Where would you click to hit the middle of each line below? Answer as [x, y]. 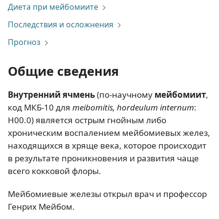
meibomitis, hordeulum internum [133, 107]
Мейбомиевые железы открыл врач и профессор [107, 194]
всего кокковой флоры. [55, 171]
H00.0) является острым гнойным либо [87, 120]
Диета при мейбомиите [53, 7]
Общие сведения [63, 71]
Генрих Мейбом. [41, 207]
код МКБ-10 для [40, 107]
